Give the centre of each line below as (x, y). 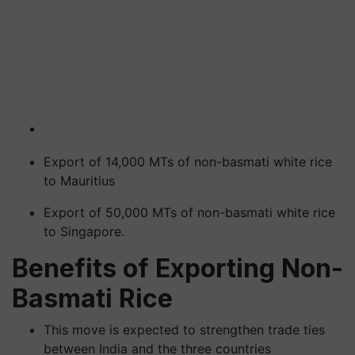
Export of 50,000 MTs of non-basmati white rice (189, 212)
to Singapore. (84, 231)
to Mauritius (79, 181)
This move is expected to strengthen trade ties (184, 330)
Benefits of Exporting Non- (177, 268)
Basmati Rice (92, 298)
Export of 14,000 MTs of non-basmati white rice (188, 162)
